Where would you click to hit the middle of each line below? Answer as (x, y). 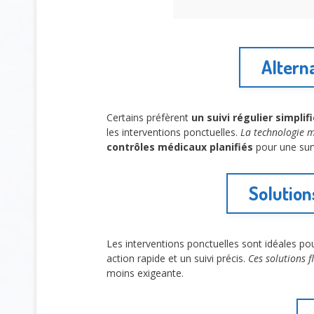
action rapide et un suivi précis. (177, 258)
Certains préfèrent (149, 118)
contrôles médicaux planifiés (180, 147)
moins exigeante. (145, 273)
